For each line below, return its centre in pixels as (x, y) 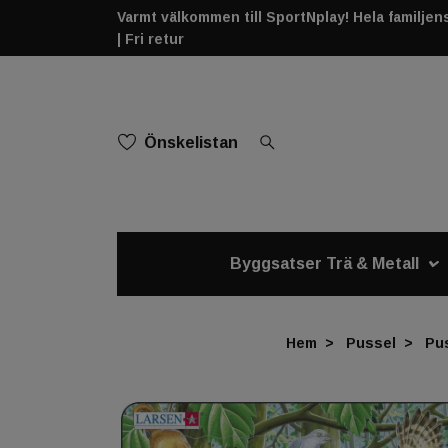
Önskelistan (191, 142)
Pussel (371, 342)
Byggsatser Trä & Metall (325, 263)
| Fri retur (150, 39)
